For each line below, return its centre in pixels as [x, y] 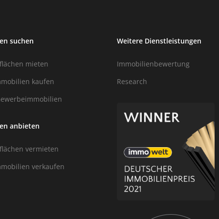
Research [132, 81]
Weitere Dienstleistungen [159, 41]
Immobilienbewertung [153, 64]
